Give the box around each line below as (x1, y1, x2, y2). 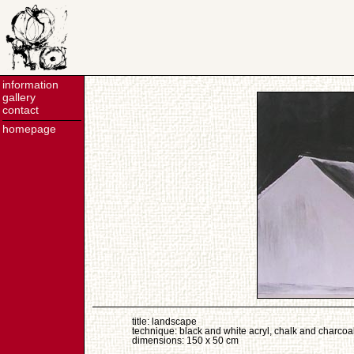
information (2, 78, 58, 91)
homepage (2, 122, 56, 135)
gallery (2, 91, 36, 104)
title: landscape (132, 316, 197, 326)
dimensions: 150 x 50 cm (132, 335, 239, 345)
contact (2, 104, 39, 116)
